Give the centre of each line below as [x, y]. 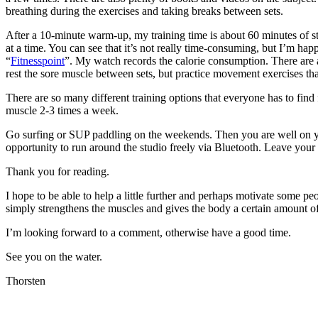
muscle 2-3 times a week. [62, 110]
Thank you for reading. [57, 171]
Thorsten [26, 280]
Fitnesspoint [38, 60]
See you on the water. [54, 256]
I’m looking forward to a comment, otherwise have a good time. [148, 232]
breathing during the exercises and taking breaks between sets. [144, 11]
